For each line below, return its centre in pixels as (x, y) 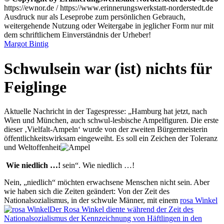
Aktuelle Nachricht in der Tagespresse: (66, 111)
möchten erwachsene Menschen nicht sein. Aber (132, 182)
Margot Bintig (26, 44)
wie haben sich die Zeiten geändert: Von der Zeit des (87, 191)
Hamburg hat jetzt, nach (169, 111)
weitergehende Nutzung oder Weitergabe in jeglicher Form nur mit (109, 26)
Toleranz (204, 138)
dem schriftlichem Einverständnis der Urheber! (77, 35)
